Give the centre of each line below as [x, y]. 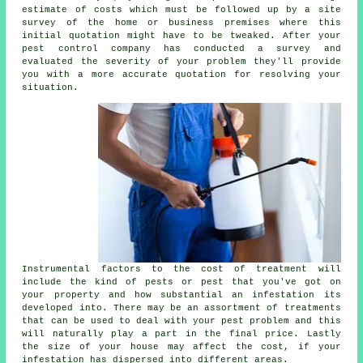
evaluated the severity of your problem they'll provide [181, 61]
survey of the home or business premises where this [181, 22]
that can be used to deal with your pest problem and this [181, 320]
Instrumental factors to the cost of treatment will [181, 269]
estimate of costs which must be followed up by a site [181, 9]
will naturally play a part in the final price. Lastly [181, 333]
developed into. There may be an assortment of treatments [181, 307]
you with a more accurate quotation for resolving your [181, 74]
